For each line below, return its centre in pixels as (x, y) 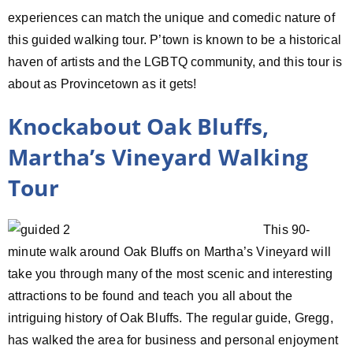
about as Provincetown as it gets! (102, 84)
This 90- (287, 229)
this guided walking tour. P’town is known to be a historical (175, 39)
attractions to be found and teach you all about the (150, 295)
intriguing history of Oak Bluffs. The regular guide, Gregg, (171, 318)
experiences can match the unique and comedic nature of (171, 17)
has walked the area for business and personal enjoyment (173, 340)
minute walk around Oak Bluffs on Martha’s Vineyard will (170, 251)
